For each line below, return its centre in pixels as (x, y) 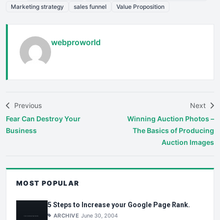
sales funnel (90, 6)
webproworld (76, 42)
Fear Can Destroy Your (43, 118)
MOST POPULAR (48, 183)
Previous (27, 105)
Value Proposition (140, 6)
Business (21, 130)
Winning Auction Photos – (171, 118)
